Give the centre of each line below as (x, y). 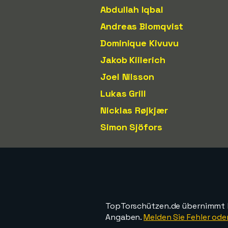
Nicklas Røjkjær (134, 110)
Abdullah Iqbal (132, 9)
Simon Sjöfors (131, 127)
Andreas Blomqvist (142, 26)
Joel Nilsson (127, 77)
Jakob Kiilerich (133, 60)
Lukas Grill (123, 93)
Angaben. (125, 217)
